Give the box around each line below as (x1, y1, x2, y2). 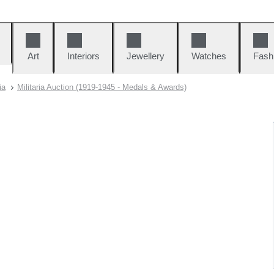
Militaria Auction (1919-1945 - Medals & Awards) (17, 83, 187, 92)
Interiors (67, 51, 100, 61)
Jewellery (127, 51, 165, 61)
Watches (191, 51, 226, 61)
